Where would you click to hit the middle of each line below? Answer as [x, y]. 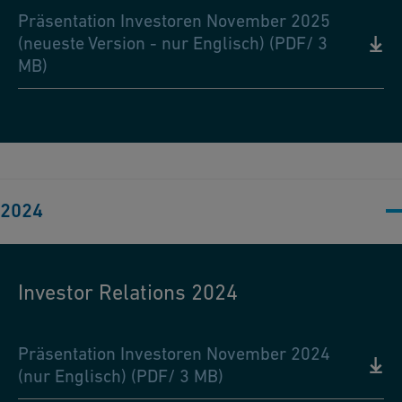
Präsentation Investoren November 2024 [174, 354]
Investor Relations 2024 [128, 293]
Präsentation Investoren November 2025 [174, 21]
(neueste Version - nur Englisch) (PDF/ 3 [173, 44]
